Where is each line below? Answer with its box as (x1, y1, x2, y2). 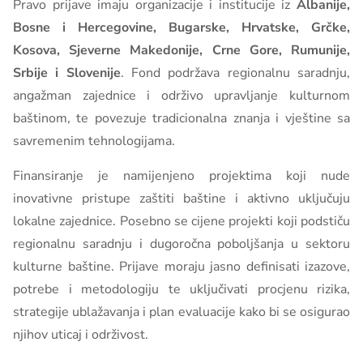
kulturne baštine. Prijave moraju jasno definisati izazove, (13, 258, 350, 275)
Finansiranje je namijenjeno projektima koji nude (13, 167, 350, 185)
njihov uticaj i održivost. (13, 326, 148, 344)
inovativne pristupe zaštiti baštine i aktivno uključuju (13, 190, 350, 207)
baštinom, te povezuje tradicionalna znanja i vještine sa (13, 109, 350, 127)
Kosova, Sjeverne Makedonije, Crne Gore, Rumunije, (13, 41, 350, 59)
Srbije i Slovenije (13, 64, 121, 82)
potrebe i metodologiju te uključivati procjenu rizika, (13, 280, 350, 298)
